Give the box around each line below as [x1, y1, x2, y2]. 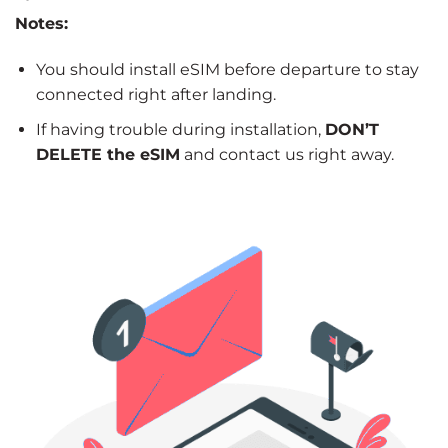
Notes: [15, 14, 68, 34]
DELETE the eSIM [35, 144, 180, 164]
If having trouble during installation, [35, 119, 325, 139]
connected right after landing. [35, 84, 276, 104]
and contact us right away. [179, 144, 394, 164]
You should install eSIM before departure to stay [35, 59, 419, 79]
